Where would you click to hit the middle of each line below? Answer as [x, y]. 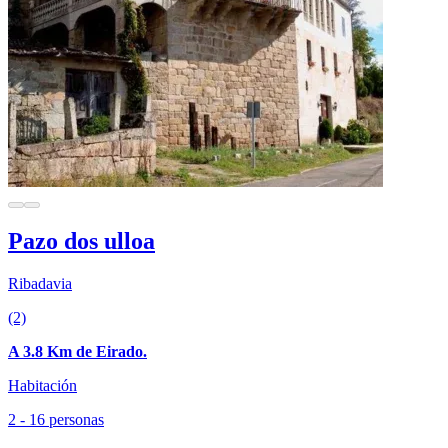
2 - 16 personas [56, 420]
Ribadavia [40, 284]
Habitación [42, 386]
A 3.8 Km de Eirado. [77, 352]
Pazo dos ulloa [81, 241]
